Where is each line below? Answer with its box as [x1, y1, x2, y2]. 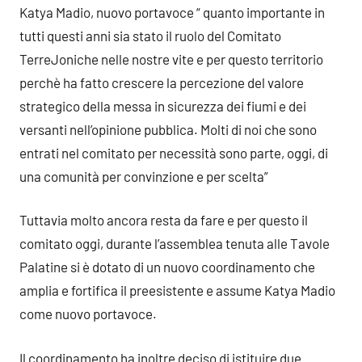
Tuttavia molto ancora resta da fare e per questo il [19, 212, 308, 228]
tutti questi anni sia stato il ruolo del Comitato [19, 27, 281, 44]
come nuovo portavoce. [19, 305, 157, 322]
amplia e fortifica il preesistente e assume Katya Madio [19, 282, 335, 298]
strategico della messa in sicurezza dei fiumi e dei [19, 97, 306, 114]
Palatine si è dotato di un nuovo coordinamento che [19, 259, 315, 275]
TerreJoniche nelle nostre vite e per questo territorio [19, 50, 323, 67]
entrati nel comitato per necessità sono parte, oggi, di [19, 144, 328, 161]
